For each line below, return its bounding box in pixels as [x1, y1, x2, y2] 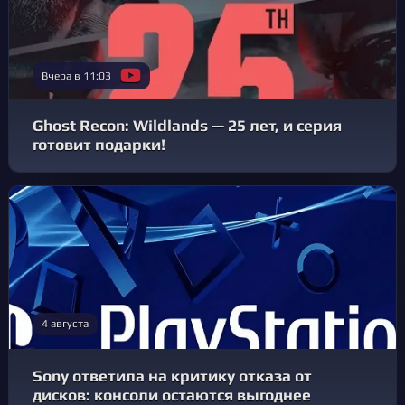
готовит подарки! [33, 136, 165, 155]
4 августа [42, 317, 89, 331]
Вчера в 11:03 [42, 69, 111, 82]
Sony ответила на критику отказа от [33, 367, 312, 386]
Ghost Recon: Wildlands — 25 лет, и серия [33, 117, 342, 136]
